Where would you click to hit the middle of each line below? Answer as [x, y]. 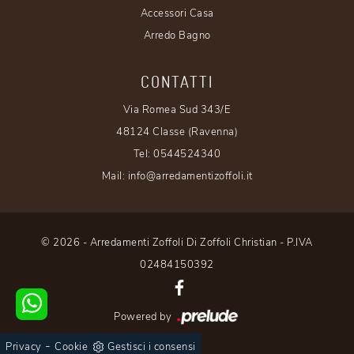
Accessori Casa [177, 14]
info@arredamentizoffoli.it [190, 177]
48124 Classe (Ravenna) [177, 132]
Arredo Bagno [177, 36]
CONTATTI [177, 82]
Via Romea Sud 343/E [177, 110]
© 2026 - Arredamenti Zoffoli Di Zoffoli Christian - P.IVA [177, 243]
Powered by [144, 317]
